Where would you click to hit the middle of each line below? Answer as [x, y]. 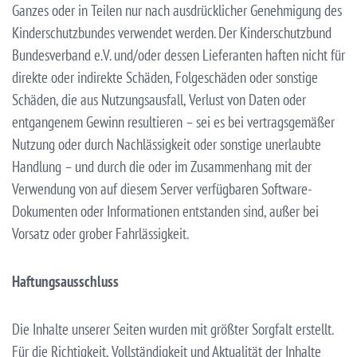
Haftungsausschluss [65, 281]
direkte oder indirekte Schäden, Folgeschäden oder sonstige [165, 77]
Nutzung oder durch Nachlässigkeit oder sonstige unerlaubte [167, 144]
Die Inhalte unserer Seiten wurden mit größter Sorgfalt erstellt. [173, 329]
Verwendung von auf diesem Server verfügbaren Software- [162, 188]
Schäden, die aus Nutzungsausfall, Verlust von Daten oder [159, 99]
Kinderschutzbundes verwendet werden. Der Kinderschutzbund [172, 32]
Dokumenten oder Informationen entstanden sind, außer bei [165, 211]
